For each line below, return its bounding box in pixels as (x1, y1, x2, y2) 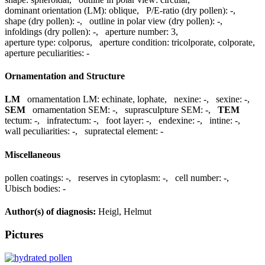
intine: (209, 115, 232, 126)
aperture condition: (99, 37, 169, 47)
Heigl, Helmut (96, 206, 151, 217)
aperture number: (105, 26, 169, 37)
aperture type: (5, 37, 56, 47)
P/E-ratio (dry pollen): (146, 5, 228, 15)
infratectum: (47, 115, 91, 126)
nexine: (174, 94, 201, 105)
